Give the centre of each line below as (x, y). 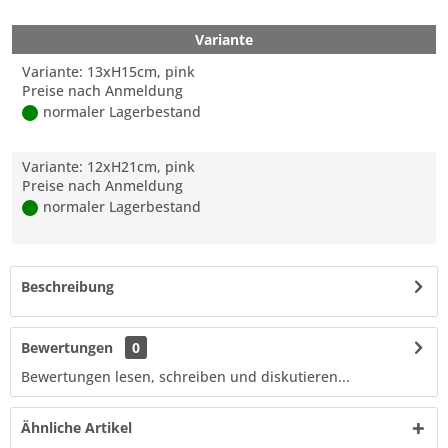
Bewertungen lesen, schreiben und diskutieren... (185, 376)
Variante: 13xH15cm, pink (108, 71)
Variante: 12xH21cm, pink (108, 166)
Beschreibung (67, 286)
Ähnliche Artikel (76, 427)
